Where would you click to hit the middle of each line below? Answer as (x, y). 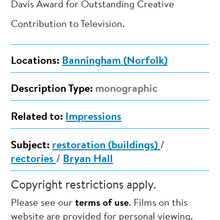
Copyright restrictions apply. (84, 185)
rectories (34, 159)
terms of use (102, 203)
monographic (125, 90)
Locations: (35, 61)
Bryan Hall (88, 159)
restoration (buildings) (106, 146)
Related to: (37, 118)
